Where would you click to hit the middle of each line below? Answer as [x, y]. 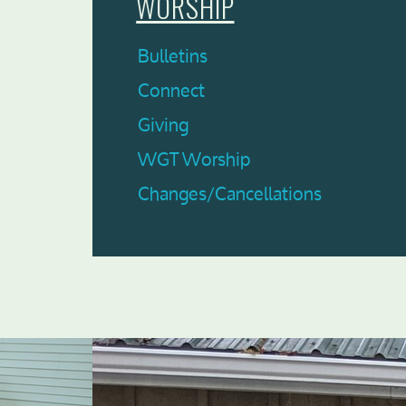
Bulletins [173, 56]
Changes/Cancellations [230, 193]
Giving [163, 125]
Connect [171, 90]
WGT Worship [194, 159]
